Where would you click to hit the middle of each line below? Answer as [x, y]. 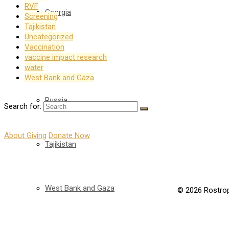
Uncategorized [49, 37]
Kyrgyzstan [64, 56]
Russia [56, 100]
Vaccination [44, 47]
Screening [41, 17]
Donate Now [69, 136]
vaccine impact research [66, 58]
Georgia [58, 12]
